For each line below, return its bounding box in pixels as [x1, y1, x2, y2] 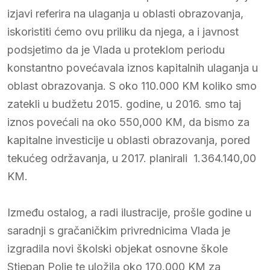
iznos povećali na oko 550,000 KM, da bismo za [7, 115, 250, 128]
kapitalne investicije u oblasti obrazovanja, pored [7, 133, 250, 146]
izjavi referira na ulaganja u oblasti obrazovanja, [7, 7, 243, 20]
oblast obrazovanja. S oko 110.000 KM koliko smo [7, 79, 257, 92]
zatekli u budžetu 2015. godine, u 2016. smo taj [7, 97, 241, 110]
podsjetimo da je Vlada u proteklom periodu [7, 43, 225, 56]
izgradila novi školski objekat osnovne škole [7, 242, 228, 255]
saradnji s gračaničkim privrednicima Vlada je [7, 224, 230, 237]
